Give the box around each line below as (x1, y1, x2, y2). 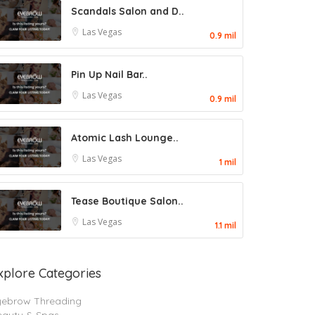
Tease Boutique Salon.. (71, 194, 184, 207)
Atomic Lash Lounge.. (71, 131, 179, 144)
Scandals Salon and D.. (71, 4, 184, 18)
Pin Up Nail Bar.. (71, 67, 148, 81)
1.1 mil (215, 220, 236, 231)
